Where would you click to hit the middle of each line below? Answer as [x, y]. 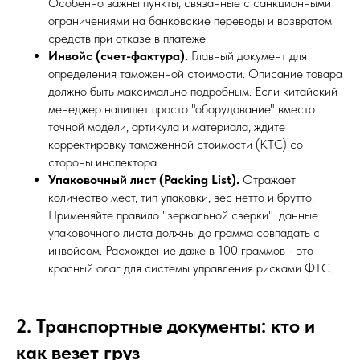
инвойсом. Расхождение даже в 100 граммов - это [181, 250]
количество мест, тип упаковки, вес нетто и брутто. [181, 197]
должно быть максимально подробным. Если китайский [193, 91]
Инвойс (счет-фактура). [118, 55]
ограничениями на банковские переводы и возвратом [190, 20]
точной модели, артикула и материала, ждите [167, 126]
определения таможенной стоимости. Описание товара [195, 73]
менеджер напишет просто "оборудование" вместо [182, 108]
